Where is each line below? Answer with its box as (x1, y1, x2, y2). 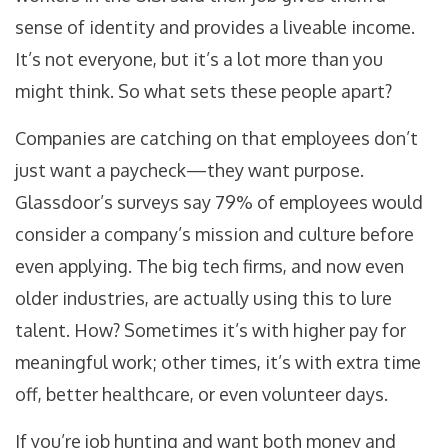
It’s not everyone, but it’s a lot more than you (15, 48, 383, 71)
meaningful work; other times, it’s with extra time (15, 351, 421, 374)
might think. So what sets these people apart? (15, 80, 392, 103)
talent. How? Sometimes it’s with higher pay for (15, 319, 406, 342)
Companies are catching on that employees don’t (15, 127, 418, 150)
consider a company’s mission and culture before (15, 223, 414, 246)
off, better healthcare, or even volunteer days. (15, 383, 388, 406)
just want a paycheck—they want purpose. (15, 159, 364, 182)
